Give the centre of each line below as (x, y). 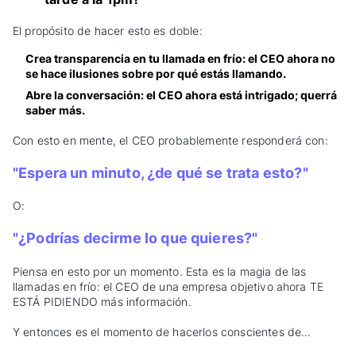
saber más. (55, 110)
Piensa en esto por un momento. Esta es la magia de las (160, 271)
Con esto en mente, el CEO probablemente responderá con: (170, 140)
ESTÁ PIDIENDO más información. (102, 301)
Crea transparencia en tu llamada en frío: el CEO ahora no (180, 58)
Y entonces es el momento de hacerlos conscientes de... (162, 331)
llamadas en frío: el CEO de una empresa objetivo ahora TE (168, 286)
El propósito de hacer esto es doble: (108, 30)
